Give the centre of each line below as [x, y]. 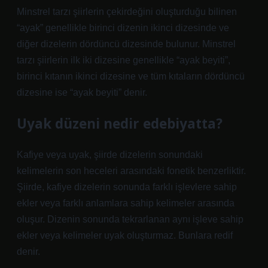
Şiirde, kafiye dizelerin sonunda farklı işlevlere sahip [127, 187]
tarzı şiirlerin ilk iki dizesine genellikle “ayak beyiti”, [124, 60]
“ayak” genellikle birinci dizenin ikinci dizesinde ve [123, 28]
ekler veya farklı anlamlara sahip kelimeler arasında [126, 203]
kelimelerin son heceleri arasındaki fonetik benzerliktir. [131, 171]
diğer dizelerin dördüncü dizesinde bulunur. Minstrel [126, 44]
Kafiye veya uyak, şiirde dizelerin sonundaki [110, 155]
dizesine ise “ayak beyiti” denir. [82, 92]
